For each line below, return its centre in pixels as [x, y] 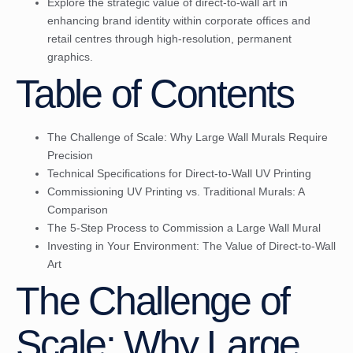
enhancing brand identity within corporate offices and [179, 21]
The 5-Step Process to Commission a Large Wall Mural [184, 228]
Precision [70, 156]
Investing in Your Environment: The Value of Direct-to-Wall [191, 246]
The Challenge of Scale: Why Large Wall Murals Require [188, 137]
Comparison [78, 210]
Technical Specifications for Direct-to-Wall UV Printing [179, 174]
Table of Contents [155, 94]
